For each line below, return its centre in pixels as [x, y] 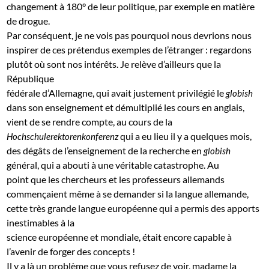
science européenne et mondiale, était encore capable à [119, 237]
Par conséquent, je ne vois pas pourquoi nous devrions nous [129, 35]
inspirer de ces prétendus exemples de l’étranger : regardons [129, 49]
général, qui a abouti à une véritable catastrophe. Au [113, 165]
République [31, 78]
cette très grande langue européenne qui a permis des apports [133, 208]
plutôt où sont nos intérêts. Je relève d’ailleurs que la [114, 64]
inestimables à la [41, 222]
